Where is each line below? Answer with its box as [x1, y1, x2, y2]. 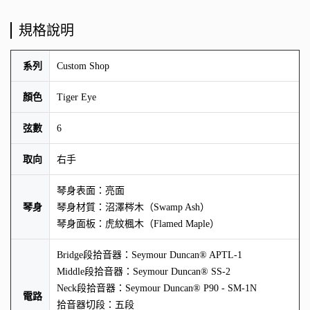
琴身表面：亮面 [57, 185, 125, 196]
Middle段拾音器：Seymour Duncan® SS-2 [57, 266, 230, 277]
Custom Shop [57, 60, 109, 71]
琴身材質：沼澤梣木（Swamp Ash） [57, 201, 210, 212]
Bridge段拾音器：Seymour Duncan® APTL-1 [57, 249, 242, 260]
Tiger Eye [57, 91, 96, 102]
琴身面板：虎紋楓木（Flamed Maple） [57, 218, 219, 229]
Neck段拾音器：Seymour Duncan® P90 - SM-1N [57, 282, 257, 293]
